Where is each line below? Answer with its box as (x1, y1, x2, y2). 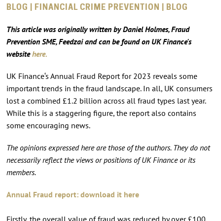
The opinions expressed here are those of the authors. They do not (6, 142, 210, 152)
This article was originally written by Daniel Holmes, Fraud (6, 24, 189, 34)
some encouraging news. (6, 120, 90, 130)
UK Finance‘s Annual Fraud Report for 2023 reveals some (6, 71, 197, 81)
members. (6, 167, 36, 177)
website (6, 48, 32, 59)
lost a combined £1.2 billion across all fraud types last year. (6, 95, 206, 106)
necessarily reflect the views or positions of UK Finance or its (6, 154, 195, 165)
